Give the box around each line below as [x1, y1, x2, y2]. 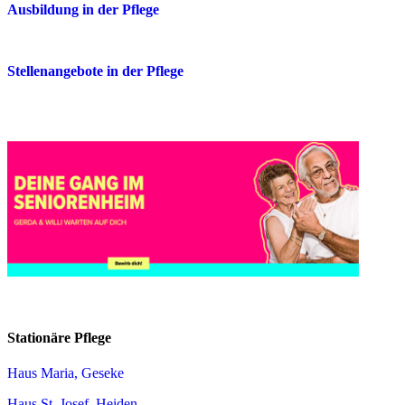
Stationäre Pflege [7, 329, 111, 345]
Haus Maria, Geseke [7, 365, 124, 381]
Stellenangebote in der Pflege [7, 62, 184, 79]
